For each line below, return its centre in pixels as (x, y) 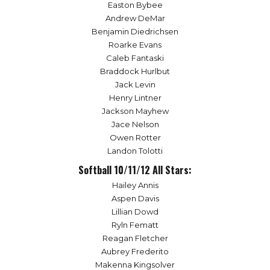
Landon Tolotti (135, 150)
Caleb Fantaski (135, 58)
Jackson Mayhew (135, 111)
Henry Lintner (135, 97)
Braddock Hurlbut (135, 71)
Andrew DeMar (135, 18)
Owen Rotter (135, 137)
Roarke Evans (135, 44)
